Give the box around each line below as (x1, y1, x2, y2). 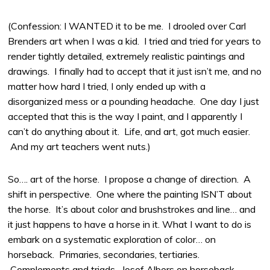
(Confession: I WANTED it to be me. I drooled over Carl (8, 20, 246, 33)
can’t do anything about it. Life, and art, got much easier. (8, 125, 251, 138)
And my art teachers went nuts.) (8, 140, 151, 153)
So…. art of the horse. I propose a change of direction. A (8, 173, 251, 186)
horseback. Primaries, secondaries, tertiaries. (8, 248, 200, 261)
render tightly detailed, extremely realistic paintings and (8, 50, 245, 63)
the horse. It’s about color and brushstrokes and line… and (8, 203, 256, 216)
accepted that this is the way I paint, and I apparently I (8, 110, 243, 123)
